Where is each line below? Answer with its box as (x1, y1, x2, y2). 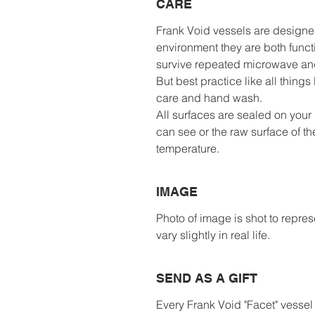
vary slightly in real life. (156, 227, 270, 242)
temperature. (156, 141, 219, 155)
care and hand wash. (156, 90, 262, 105)
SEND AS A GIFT (156, 270, 257, 285)
